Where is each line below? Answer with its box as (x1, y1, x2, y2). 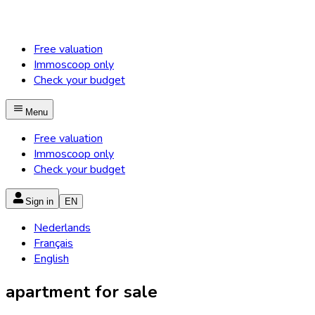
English (34, 251, 69, 266)
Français (34, 236, 73, 251)
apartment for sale (6, 280, 157, 303)
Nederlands (34, 220, 91, 236)
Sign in (25, 196, 53, 207)
